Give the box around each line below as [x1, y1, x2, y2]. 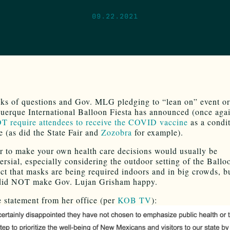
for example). [132, 126, 183, 138]
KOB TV [118, 194, 151, 205]
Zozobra [101, 126, 132, 138]
